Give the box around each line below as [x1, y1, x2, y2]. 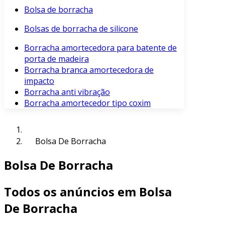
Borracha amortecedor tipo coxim [24, 97, 151, 108]
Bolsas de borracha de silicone [24, 23, 138, 34]
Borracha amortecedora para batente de [24, 42, 177, 53]
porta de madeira [24, 53, 89, 64]
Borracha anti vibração [24, 86, 110, 97]
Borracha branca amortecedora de [24, 64, 154, 75]
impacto [24, 75, 54, 86]
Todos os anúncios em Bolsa [4, 183, 172, 200]
